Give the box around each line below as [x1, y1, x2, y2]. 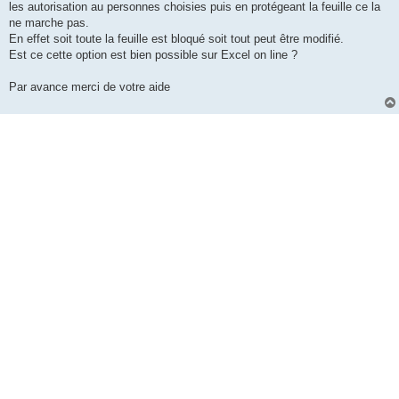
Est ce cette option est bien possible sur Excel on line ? [9, 48, 297, 62]
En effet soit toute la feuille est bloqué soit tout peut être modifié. [9, 32, 344, 46]
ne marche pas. [9, 16, 89, 30]
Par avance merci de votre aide [9, 80, 170, 94]
